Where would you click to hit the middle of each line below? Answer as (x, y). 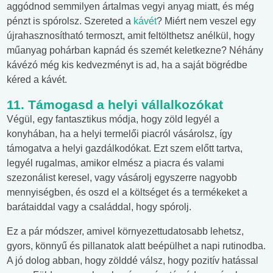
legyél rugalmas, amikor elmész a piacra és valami (115, 163)
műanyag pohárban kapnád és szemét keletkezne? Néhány (135, 51)
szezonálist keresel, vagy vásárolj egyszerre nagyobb (122, 178)
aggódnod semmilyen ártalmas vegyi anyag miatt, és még (130, 7)
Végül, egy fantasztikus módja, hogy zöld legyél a (113, 119)
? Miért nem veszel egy (206, 21)
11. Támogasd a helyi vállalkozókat (115, 105)
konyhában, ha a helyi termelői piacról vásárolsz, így (119, 134)
